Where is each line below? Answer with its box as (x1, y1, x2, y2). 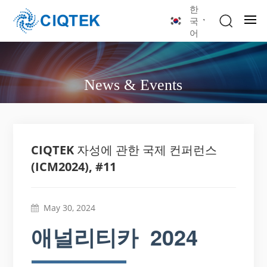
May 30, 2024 (44, 201, 96, 213)
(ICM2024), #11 (31, 158, 117, 175)
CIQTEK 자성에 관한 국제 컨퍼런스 (31, 141, 218, 158)
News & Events (84, 76, 183, 94)
